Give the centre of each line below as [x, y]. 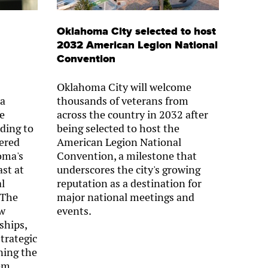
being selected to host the [118, 128]
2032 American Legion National [137, 45]
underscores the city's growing [128, 169]
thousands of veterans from [122, 100]
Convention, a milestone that [127, 156]
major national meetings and [125, 197]
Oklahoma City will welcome [124, 87]
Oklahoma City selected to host [136, 31]
